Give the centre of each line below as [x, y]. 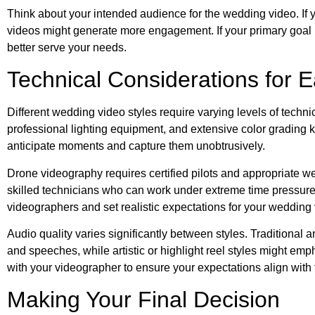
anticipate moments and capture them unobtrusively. [136, 146]
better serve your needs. [67, 47]
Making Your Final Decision [143, 300]
